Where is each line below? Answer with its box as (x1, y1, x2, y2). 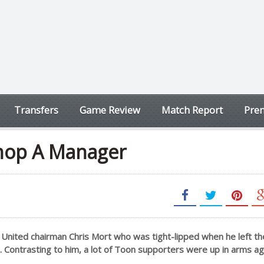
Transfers (14, 103, 58, 117)
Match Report (161, 103, 223, 117)
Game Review (80, 103, 140, 117)
